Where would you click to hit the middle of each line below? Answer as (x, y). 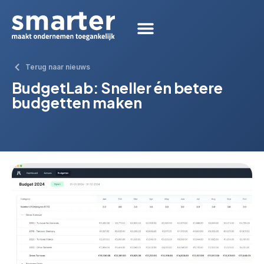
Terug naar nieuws (57, 67)
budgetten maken (77, 103)
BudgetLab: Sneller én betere (117, 88)
